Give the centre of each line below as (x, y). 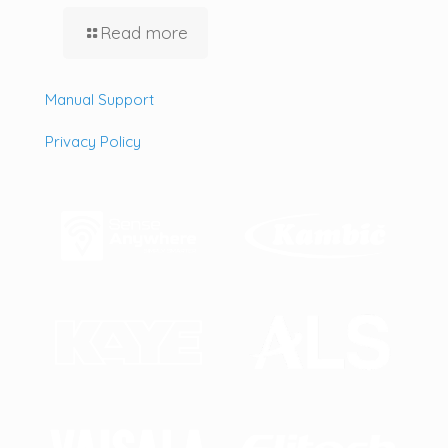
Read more (144, 32)
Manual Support (99, 99)
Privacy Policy (93, 141)
